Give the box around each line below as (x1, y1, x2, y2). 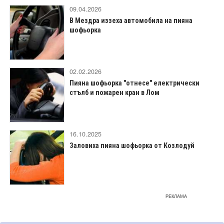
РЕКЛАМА (165, 192, 187, 199)
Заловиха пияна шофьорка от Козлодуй (69, 141, 194, 149)
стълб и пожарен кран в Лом (69, 88, 159, 96)
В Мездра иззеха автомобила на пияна (69, 16, 192, 24)
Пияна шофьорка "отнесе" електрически (69, 78, 199, 87)
